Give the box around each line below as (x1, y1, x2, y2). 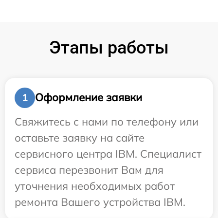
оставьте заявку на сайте (15, 130, 145, 145)
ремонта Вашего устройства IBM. (15, 195, 185, 209)
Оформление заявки (35, 91, 142, 105)
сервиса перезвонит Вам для (15, 163, 163, 177)
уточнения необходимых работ (15, 179, 175, 193)
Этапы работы (49, 37, 169, 58)
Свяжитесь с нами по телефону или (15, 114, 199, 128)
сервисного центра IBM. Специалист (15, 146, 201, 161)
